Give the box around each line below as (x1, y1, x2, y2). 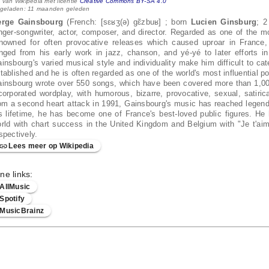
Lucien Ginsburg (190, 18, 257, 27)
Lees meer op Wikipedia (8, 142, 94, 151)
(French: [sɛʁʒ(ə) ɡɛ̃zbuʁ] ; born (63, 18, 191, 27)
